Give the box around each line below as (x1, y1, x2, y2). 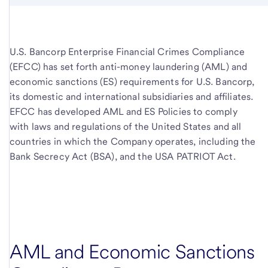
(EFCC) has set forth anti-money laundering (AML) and (10, 61, 248, 72)
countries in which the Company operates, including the (10, 136, 256, 147)
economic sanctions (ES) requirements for (10, 76, 196, 87)
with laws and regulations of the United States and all (10, 121, 242, 132)
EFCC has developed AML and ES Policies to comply (10, 106, 237, 117)
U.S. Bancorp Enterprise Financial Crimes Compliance (10, 46, 245, 57)
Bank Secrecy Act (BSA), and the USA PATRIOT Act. (10, 151, 236, 162)
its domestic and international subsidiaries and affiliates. (10, 91, 254, 102)
